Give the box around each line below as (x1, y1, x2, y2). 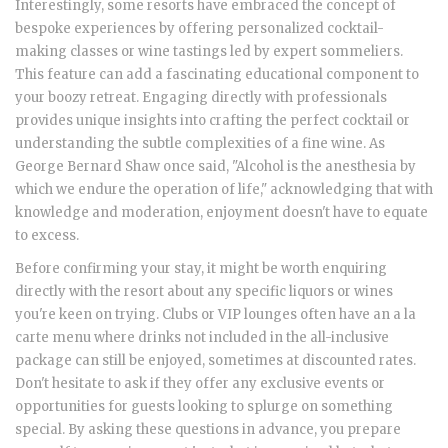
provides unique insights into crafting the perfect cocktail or (15, 112, 410, 130)
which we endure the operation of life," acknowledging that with (15, 181, 433, 199)
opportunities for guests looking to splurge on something (15, 398, 393, 416)
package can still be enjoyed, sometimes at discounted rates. (15, 352, 416, 370)
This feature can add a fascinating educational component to (15, 66, 419, 84)
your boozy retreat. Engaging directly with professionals (15, 89, 387, 107)
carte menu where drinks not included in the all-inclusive (15, 329, 389, 347)
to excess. (15, 227, 79, 245)
